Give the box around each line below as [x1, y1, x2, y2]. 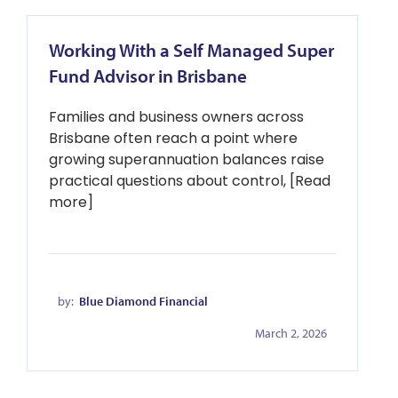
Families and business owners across [49, 107, 304, 127]
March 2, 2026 [255, 325, 327, 341]
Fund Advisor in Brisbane [49, 64, 247, 87]
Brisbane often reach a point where [49, 128, 298, 148]
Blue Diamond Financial [79, 293, 208, 309]
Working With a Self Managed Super [49, 38, 334, 61]
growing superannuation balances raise [49, 149, 324, 170]
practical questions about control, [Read [49, 171, 330, 191]
